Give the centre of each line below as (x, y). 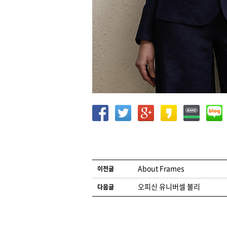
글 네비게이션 (110, 165)
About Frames (161, 168)
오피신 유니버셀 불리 (169, 187)
